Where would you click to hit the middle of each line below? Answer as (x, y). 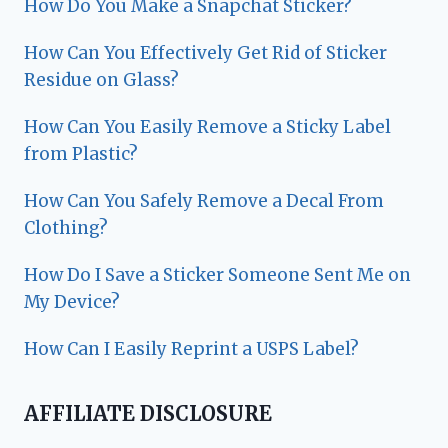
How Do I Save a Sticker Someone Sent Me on (217, 275)
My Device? (72, 302)
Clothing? (66, 228)
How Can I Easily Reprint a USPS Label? (191, 349)
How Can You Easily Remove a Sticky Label (207, 127)
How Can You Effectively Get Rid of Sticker (205, 53)
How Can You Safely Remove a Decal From (204, 201)
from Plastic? (81, 154)
